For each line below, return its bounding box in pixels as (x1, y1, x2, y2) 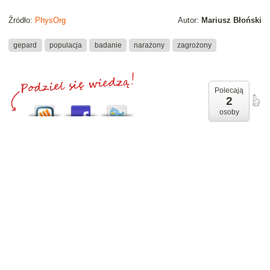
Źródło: (8, 16, 35, 25)
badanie (94, 40, 122, 49)
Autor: (178, 16, 201, 25)
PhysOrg (35, 16, 66, 25)
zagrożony (177, 40, 212, 49)
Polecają (215, 86, 243, 95)
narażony (134, 40, 165, 49)
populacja (49, 40, 82, 49)
